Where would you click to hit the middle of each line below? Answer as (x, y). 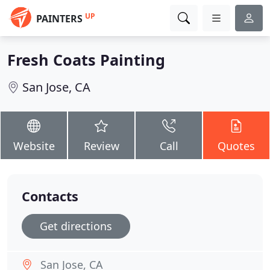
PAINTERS (59, 19)
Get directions (76, 226)
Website (34, 146)
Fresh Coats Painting (86, 60)
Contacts (50, 196)
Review (101, 146)
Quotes (236, 146)
